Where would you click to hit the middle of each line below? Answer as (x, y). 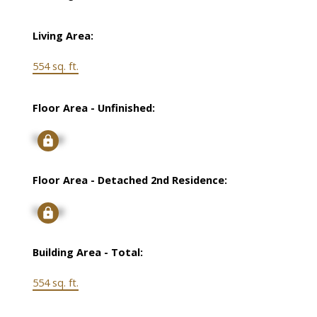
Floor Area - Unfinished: (93, 108)
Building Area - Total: (87, 252)
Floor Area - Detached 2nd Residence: (129, 180)
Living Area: (63, 36)
